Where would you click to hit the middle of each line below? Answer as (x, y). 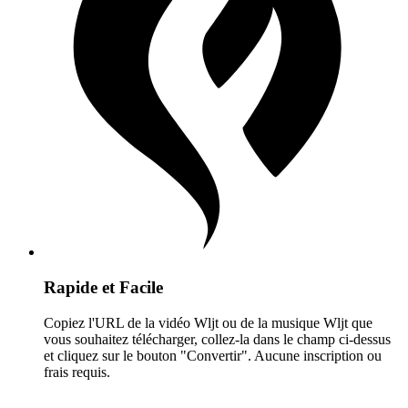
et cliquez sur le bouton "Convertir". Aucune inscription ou (213, 355)
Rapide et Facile (103, 287)
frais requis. (77, 372)
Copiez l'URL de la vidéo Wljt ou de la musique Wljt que (208, 322)
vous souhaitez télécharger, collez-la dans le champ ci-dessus (217, 339)
